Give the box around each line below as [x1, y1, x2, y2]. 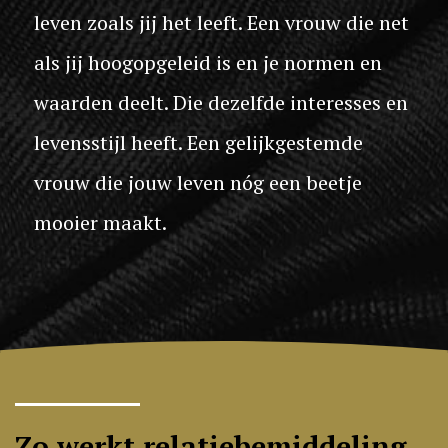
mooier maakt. [34, 209, 167, 236]
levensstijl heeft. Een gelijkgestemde [34, 129, 363, 156]
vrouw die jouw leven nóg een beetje [34, 169, 362, 196]
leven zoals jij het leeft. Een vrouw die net [34, 9, 409, 36]
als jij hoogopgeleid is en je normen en [34, 49, 382, 76]
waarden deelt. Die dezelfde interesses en [34, 89, 408, 116]
